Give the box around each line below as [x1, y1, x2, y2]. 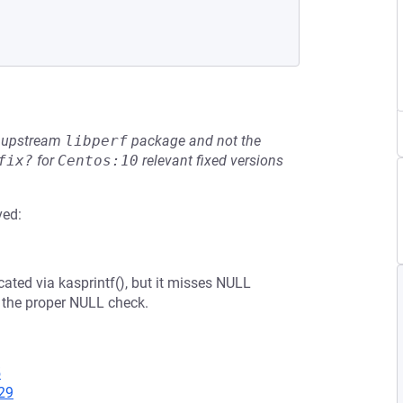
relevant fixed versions [139, 152, 283, 169]
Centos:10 [58, 152, 139, 169]
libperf [65, 132, 128, 149]
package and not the [128, 132, 261, 149]
